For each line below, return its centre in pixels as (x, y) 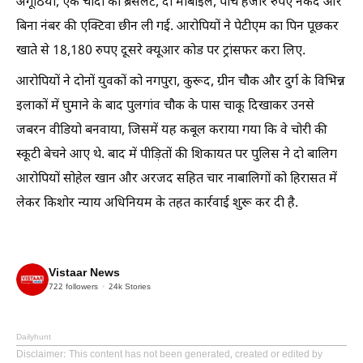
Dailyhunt (34, 337)
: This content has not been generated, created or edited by (193, 355)
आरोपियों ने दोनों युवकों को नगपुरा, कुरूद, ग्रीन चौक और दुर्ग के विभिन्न (181, 82)
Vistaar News (84, 273)
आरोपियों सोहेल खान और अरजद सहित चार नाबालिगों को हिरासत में (177, 179)
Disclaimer (40, 355)
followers (81, 287)
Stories (137, 287)
